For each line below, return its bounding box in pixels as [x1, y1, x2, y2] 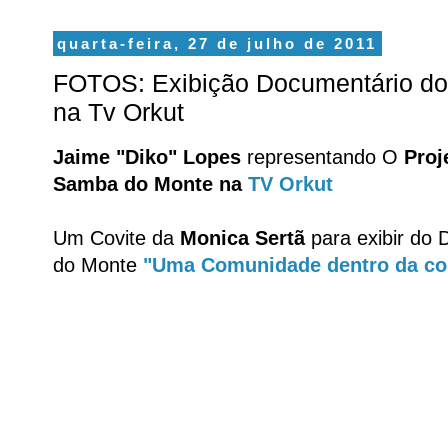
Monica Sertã [180, 227, 305, 250]
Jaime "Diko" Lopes [53, 146, 241, 169]
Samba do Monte [53, 173, 213, 196]
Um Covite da [53, 227, 180, 250]
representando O [241, 146, 404, 169]
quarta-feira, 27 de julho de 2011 [57, 35, 378, 52]
